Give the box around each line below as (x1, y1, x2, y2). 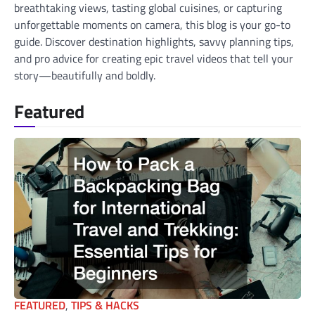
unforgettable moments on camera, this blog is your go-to (14, 16, 290, 33)
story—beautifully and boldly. (14, 67, 155, 84)
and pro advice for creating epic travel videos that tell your (14, 50, 293, 67)
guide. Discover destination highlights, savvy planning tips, (14, 33, 294, 50)
